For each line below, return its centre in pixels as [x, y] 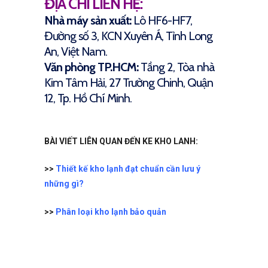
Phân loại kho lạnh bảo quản [111, 212]
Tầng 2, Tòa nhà [178, 67]
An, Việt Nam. [76, 52]
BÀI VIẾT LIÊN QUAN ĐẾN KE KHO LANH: [121, 141]
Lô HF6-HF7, [163, 21]
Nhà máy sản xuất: [89, 21]
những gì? [64, 184]
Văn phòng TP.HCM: [92, 67]
